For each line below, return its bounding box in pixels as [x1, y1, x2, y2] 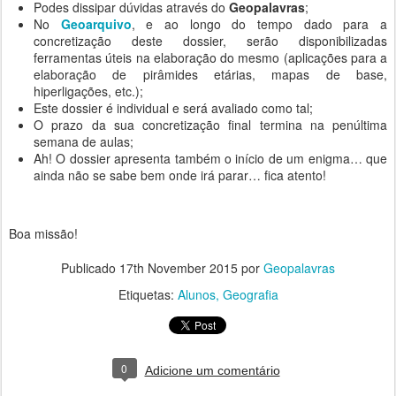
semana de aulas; [34, 133, 133, 150]
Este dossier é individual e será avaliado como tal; [34, 99, 313, 117]
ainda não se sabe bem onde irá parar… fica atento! [34, 166, 326, 184]
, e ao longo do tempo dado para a [131, 15, 388, 33]
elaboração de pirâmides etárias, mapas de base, [34, 65, 387, 83]
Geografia [222, 286, 278, 303]
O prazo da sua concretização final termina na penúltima [34, 116, 387, 133]
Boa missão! [9, 225, 78, 242]
